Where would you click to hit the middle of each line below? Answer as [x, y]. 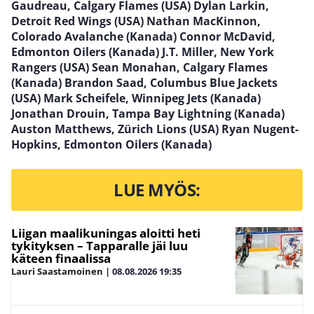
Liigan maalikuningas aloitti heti [106, 233]
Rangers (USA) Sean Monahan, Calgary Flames [139, 67]
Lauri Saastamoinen [57, 271]
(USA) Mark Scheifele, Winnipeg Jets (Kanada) [136, 98]
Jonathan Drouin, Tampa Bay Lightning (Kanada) [148, 113]
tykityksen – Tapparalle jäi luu [100, 245]
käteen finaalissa [61, 258]
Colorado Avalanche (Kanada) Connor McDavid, [143, 36]
